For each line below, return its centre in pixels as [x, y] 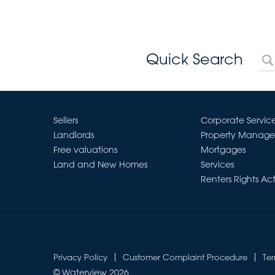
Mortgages [223, 150]
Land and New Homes [100, 165]
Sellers [66, 120]
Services [217, 165]
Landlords [74, 135]
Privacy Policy [80, 257]
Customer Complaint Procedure [185, 257]
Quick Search [195, 59]
